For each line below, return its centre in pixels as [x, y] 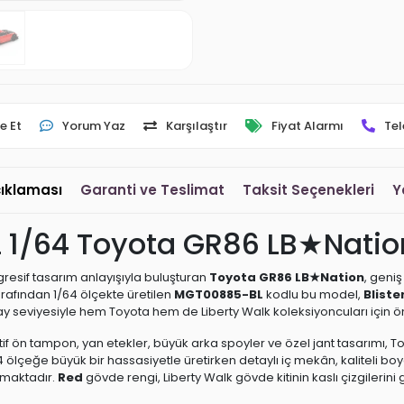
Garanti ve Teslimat [152, 190]
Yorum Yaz [94, 126]
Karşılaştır [197, 126]
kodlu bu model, [313, 294]
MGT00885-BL [219, 294]
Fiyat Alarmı [308, 126]
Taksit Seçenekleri [308, 190]
